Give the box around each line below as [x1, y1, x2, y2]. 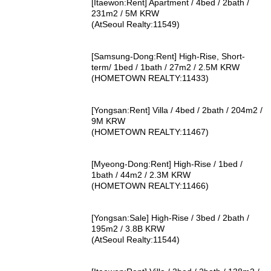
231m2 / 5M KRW [91, 8, 160, 19]
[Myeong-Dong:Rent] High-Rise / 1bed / [91, 159, 243, 169]
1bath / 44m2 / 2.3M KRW [91, 170, 191, 180]
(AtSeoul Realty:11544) [91, 235, 180, 245]
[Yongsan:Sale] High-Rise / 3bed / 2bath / [91, 213, 250, 223]
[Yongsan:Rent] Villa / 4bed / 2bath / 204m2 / [91, 105, 263, 116]
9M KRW [91, 116, 126, 126]
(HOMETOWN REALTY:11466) [91, 181, 209, 191]
